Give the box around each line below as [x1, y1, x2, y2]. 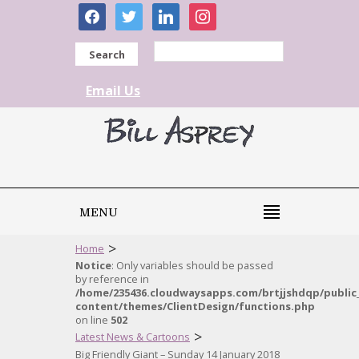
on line [75, 313, 111, 327]
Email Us [86, 82, 140, 99]
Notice [75, 258, 111, 272]
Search [88, 47, 125, 62]
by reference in [75, 272, 149, 286]
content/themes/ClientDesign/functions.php [75, 299, 315, 313]
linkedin [151, 2, 199, 20]
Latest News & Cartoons [75, 329, 190, 344]
